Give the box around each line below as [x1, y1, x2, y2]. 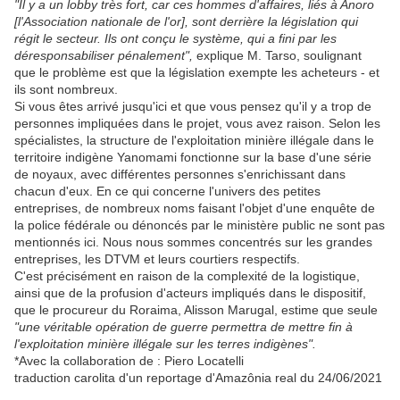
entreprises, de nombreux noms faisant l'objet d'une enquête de [14, 201, 375, 216]
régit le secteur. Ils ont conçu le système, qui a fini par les [14, 31, 337, 46]
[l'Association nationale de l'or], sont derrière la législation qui [14, 14, 358, 29]
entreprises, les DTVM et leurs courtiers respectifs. [14, 252, 304, 267]
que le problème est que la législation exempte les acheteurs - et [14, 65, 379, 80]
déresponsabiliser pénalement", [14, 48, 193, 63]
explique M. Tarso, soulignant [193, 48, 362, 63]
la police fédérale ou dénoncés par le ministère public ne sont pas [14, 218, 385, 233]
